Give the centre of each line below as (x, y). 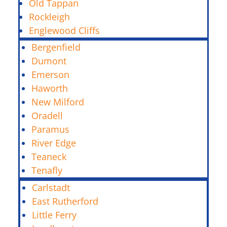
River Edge (54, 143)
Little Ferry (54, 215)
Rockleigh (49, 16)
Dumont (49, 61)
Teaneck (49, 156)
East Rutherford (65, 201)
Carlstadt (51, 187)
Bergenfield (56, 47)
